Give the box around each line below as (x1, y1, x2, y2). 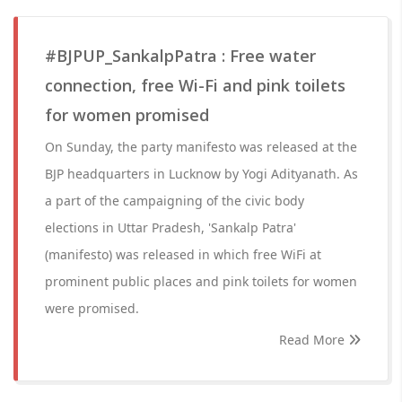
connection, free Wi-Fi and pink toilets (45, 74, 345, 96)
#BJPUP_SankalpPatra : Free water (45, 45, 316, 66)
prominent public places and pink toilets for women (45, 273, 357, 290)
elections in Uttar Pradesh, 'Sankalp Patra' (45, 219, 296, 236)
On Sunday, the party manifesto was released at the (45, 138, 357, 155)
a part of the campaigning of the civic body (45, 192, 304, 209)
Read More (279, 331, 348, 348)
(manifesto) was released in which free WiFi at (45, 246, 321, 263)
